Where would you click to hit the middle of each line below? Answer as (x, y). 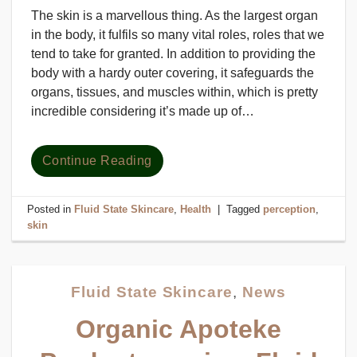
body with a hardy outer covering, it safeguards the (173, 73)
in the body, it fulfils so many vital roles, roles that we (178, 34)
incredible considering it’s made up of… (143, 111)
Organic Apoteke (178, 329)
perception (290, 210)
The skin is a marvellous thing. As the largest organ (175, 15)
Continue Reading (97, 160)
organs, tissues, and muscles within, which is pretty (175, 92)
